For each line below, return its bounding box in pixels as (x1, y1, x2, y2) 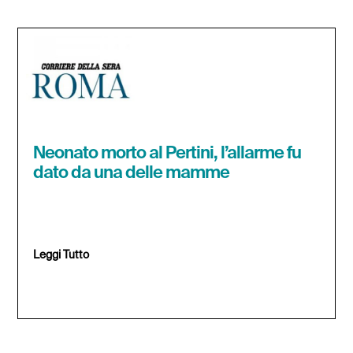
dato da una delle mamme (33, 165, 230, 183)
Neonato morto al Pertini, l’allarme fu (33, 145, 302, 163)
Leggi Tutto (33, 250, 90, 262)
